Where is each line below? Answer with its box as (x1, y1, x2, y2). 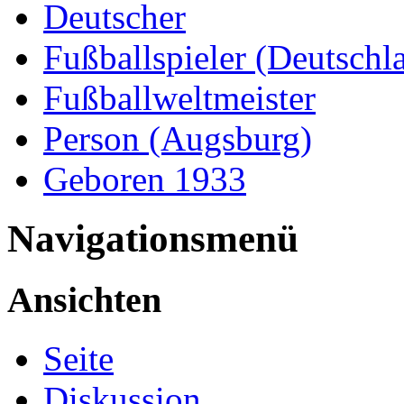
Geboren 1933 (43, 159, 246, 198)
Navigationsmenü (7, 217, 298, 261)
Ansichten (7, 280, 161, 321)
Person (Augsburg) (43, 118, 312, 158)
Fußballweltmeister (43, 78, 316, 117)
